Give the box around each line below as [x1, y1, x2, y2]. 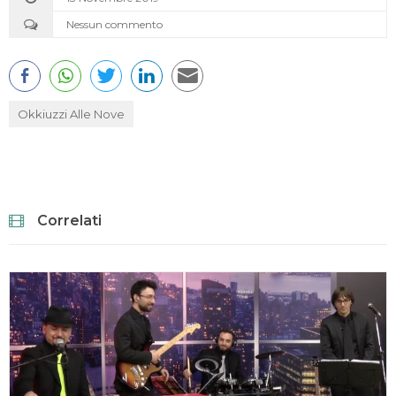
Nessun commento [66, 18, 163, 32]
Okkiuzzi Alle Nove [18, 107, 125, 122]
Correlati [37, 212, 102, 230]
